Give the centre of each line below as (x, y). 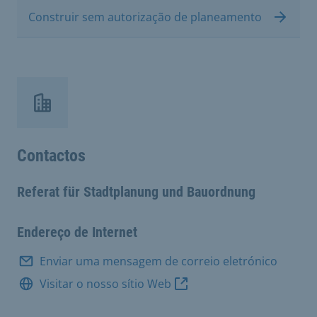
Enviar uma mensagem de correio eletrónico (158, 261)
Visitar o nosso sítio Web (105, 284)
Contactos (51, 156)
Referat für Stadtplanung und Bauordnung (136, 192)
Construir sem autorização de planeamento (145, 17)
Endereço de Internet (77, 232)
